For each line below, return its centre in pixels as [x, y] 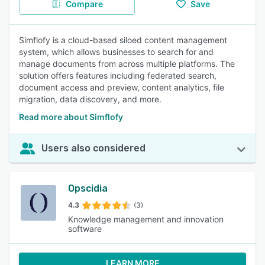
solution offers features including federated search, [118, 75]
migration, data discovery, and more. [90, 99]
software [85, 229]
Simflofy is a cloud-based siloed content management [123, 40]
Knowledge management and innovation [146, 219]
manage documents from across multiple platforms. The [127, 64]
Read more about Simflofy [71, 117]
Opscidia [88, 188]
